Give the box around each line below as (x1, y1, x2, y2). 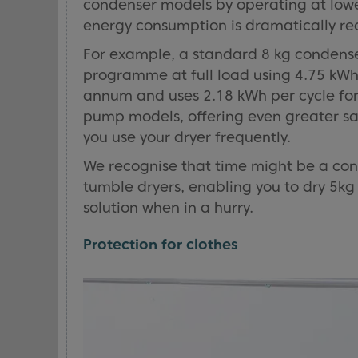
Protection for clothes (83, 236, 238, 253)
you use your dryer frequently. (83, 129, 291, 145)
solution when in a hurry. (83, 199, 253, 216)
